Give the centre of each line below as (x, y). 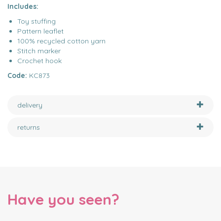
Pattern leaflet (40, 31)
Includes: (23, 6)
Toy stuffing (37, 21)
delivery (30, 105)
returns (29, 127)
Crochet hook (39, 61)
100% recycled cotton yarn (61, 41)
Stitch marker (39, 51)
